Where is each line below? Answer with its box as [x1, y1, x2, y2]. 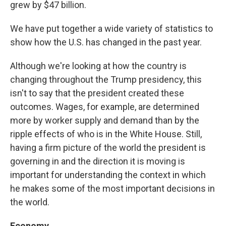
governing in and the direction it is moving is [10, 156, 185, 167]
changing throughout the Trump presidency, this [10, 74, 202, 85]
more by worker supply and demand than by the [10, 115, 199, 126]
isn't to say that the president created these [10, 88, 184, 99]
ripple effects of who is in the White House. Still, [10, 129, 202, 140]
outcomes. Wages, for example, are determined [10, 101, 199, 112]
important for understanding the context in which [10, 169, 206, 181]
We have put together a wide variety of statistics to [10, 23, 213, 34]
